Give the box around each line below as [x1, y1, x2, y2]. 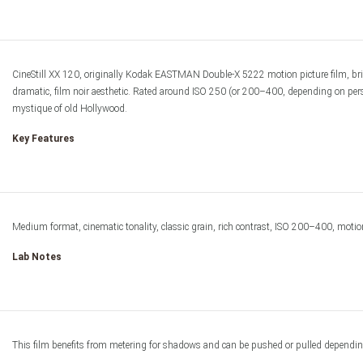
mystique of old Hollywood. [12, 102, 127, 114]
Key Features [12, 132, 75, 144]
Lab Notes [12, 250, 62, 263]
